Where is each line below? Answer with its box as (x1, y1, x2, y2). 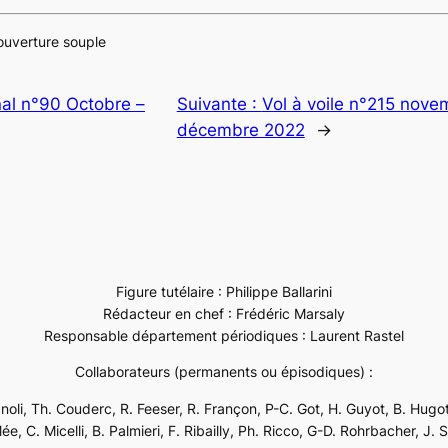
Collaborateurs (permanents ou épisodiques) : (75, 363, 373, 381)
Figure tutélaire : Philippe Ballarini (116, 282, 332, 300)
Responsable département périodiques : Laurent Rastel (44, 326, 404, 344)
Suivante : (176, 93, 262, 114)
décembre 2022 (176, 119, 305, 140)
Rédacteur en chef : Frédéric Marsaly (103, 304, 345, 322)
